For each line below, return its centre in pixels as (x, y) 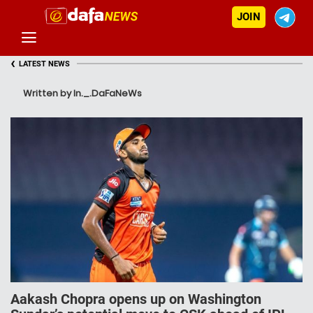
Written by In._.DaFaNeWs (82, 93)
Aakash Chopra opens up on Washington (136, 299)
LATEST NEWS (44, 64)
